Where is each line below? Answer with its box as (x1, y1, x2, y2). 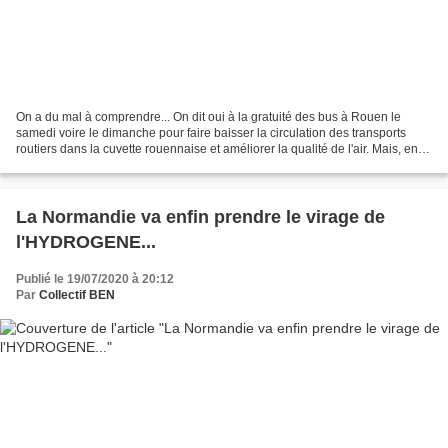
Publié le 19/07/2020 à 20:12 (16, 271, 174, 286)
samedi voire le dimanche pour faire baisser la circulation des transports (16, 125, 406, 140)
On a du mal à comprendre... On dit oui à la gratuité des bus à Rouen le (16, 109, 401, 124)
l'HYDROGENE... (16, 231, 156, 252)
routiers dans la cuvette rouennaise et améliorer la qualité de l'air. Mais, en (16, 141, 418, 156)
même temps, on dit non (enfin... (16, 157, 189, 172)
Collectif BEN (39, 287, 115, 302)
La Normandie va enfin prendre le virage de (16, 206, 385, 227)
